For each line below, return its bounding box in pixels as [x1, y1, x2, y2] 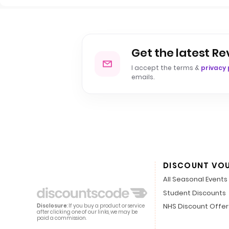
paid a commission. [37, 214, 86, 222]
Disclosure [37, 201, 67, 210]
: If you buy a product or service [67, 201, 145, 210]
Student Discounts [163, 188, 226, 198]
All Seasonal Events [163, 174, 227, 184]
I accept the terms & [131, 63, 201, 72]
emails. [131, 72, 154, 81]
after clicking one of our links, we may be [37, 208, 138, 216]
